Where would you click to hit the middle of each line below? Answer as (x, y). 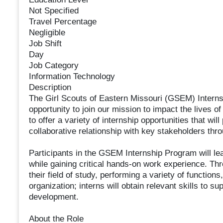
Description (50, 88)
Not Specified (54, 11)
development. (54, 197)
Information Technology (72, 77)
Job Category (54, 66)
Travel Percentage (62, 22)
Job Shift (45, 44)
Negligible (47, 33)
